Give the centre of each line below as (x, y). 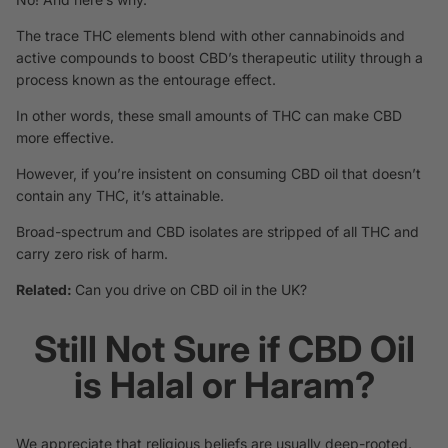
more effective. (65, 138)
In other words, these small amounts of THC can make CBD (209, 116)
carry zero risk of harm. (92, 254)
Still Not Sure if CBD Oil (224, 349)
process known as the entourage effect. (146, 80)
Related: (45, 290)
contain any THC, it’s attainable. (120, 196)
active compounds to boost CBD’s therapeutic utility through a (219, 58)
